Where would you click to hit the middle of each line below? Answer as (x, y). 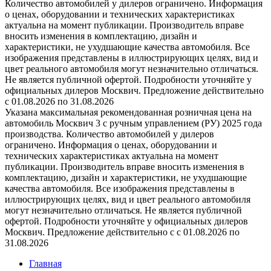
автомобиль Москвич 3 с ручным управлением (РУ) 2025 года (133, 123)
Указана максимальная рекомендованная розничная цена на (128, 112)
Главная (45, 263)
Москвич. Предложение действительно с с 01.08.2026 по (122, 232)
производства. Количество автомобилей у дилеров (109, 134)
